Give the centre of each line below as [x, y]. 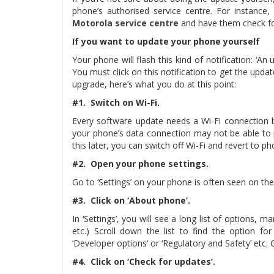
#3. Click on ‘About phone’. [131, 200]
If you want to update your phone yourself [166, 41]
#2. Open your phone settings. [140, 164]
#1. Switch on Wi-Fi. [116, 102]
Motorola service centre [125, 23]
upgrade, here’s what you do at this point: [154, 84]
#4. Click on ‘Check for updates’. [144, 261]
